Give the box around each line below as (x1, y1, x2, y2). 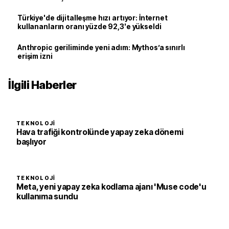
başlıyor (16, 137, 47, 147)
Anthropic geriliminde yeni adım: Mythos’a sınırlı (17, 43, 185, 52)
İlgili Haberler (8, 78, 77, 92)
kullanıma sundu (16, 192, 78, 202)
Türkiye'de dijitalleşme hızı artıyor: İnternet (17, 14, 168, 22)
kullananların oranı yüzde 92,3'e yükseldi (17, 22, 162, 31)
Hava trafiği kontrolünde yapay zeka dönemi (16, 127, 184, 138)
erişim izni (17, 52, 53, 61)
